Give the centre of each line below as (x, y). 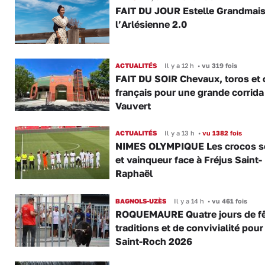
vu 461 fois (228, 201)
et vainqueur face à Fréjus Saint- (188, 160)
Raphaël (134, 174)
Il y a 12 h (179, 65)
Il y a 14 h (189, 201)
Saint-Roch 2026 (153, 241)
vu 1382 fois (221, 133)
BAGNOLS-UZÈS (140, 201)
